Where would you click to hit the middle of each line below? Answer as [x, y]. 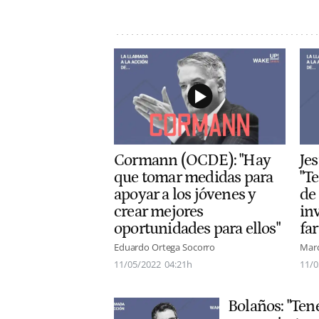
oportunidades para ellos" [197, 229]
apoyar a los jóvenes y [185, 195]
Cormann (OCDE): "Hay [192, 161]
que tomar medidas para [194, 178]
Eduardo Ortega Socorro [165, 247]
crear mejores [159, 212]
